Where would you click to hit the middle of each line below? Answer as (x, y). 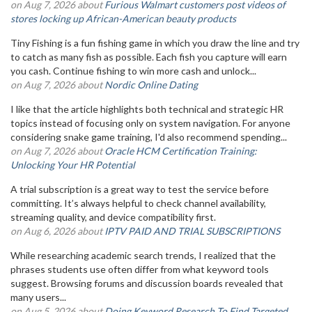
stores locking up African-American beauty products (123, 18)
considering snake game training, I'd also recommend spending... (149, 136)
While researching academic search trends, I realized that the (143, 255)
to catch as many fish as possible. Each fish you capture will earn (149, 56)
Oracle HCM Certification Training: (181, 150)
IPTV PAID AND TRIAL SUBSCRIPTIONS (192, 231)
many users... (38, 297)
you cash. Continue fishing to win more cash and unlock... (133, 70)
